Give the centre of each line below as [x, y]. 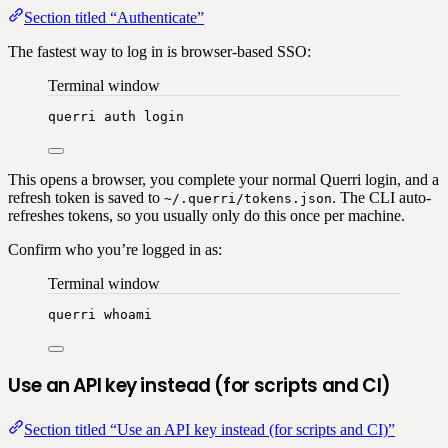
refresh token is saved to [86, 197]
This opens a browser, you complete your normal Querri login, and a [223, 179]
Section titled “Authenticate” [114, 17]
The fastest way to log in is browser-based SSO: [159, 51]
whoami [128, 314]
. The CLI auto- [381, 197]
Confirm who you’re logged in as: [115, 249]
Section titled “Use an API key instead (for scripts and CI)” [209, 429]
